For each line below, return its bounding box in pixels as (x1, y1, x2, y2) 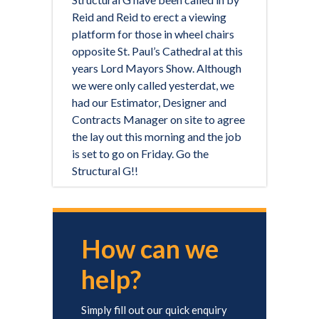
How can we (81, 233, 219, 264)
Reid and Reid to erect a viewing (72, 10, 226, 23)
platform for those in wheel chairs (72, 27, 234, 41)
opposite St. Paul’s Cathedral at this (72, 44, 243, 58)
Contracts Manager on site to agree (72, 113, 245, 126)
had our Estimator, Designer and (72, 95, 226, 109)
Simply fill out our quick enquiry (81, 303, 227, 316)
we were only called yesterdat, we (72, 78, 234, 92)
